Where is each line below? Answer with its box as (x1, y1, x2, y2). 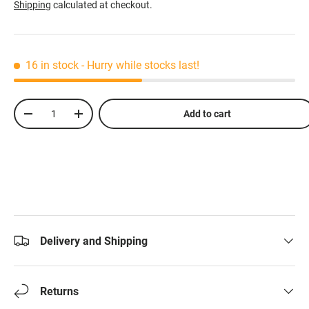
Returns (40, 283, 79, 299)
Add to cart (183, 107, 231, 121)
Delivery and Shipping (40, 233, 148, 248)
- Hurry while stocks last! (81, 57, 199, 72)
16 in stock (26, 57, 79, 72)
